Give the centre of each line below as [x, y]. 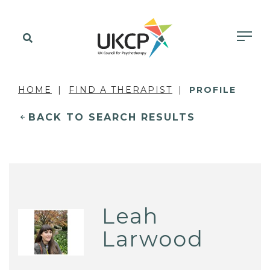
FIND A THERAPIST [121, 90]
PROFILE [213, 90]
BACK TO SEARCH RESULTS [112, 117]
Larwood [153, 239]
